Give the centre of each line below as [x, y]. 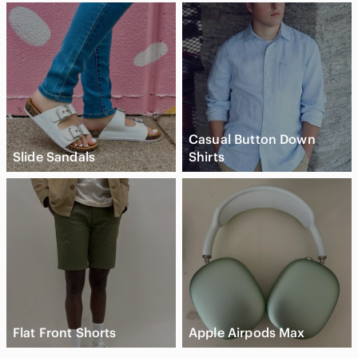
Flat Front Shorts [65, 333]
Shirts [207, 157]
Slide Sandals [54, 157]
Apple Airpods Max [247, 333]
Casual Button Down [252, 139]
